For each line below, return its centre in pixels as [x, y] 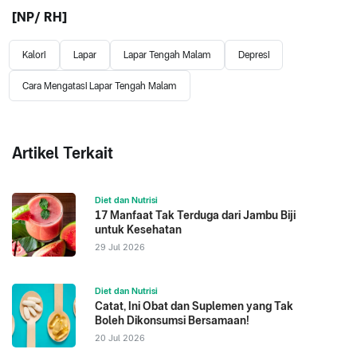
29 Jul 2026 [120, 247]
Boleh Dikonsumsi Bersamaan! [172, 321]
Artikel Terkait [63, 153]
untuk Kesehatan [138, 230]
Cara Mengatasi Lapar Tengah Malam [100, 86]
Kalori [34, 55]
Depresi [254, 55]
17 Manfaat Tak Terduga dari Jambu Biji [195, 216]
